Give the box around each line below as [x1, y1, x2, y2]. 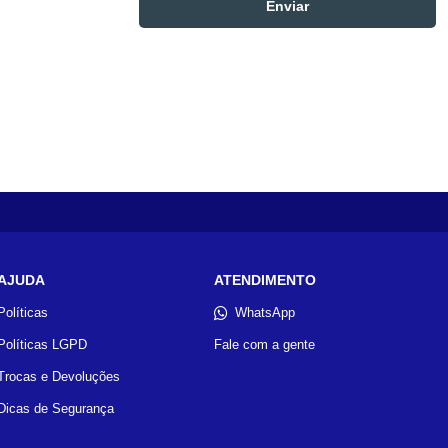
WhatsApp [234, 305, 295, 320]
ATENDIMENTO [213, 272, 316, 288]
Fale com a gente [213, 337, 315, 353]
